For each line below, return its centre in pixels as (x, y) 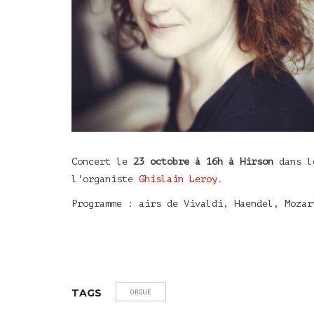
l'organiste (105, 179)
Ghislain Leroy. (181, 179)
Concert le (102, 161)
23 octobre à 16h (178, 161)
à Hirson (251, 161)
